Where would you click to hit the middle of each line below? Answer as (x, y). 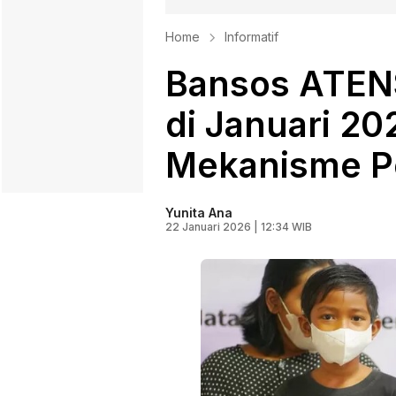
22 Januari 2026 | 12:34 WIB (239, 227)
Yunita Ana (199, 213)
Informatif (251, 37)
